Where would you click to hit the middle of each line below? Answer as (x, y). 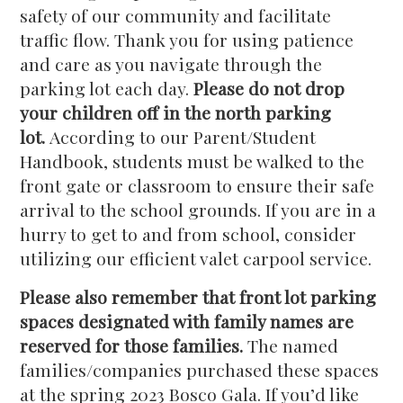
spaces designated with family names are (187, 321)
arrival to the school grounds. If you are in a (198, 210)
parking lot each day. (107, 88)
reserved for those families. (132, 345)
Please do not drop (269, 88)
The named (291, 345)
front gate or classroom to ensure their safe (197, 185)
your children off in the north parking (176, 112)
